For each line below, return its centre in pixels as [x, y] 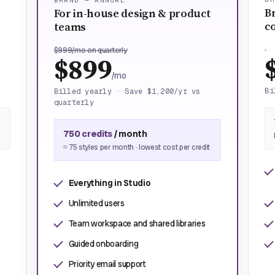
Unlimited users [96, 203]
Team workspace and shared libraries [137, 223]
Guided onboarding [103, 244]
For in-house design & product [132, 14]
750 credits [88, 134]
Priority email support [107, 264]
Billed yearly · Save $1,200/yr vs [127, 91]
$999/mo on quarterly [91, 50]
